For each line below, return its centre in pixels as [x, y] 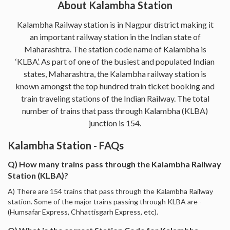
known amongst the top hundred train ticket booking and [115, 86]
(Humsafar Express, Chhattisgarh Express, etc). [83, 212]
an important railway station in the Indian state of [115, 36]
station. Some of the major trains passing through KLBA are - [105, 201]
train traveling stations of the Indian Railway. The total [115, 98]
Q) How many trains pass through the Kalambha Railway [114, 164]
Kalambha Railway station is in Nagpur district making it [115, 24]
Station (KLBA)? [38, 175]
